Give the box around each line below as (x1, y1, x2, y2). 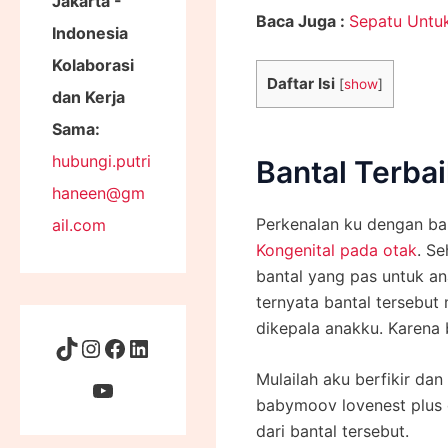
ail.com (52, 214, 106, 235)
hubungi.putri (52, 150, 151, 171)
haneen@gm (52, 182, 145, 203)
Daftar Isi (266, 73, 335, 93)
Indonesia (52, 22, 128, 43)
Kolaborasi (52, 54, 134, 75)
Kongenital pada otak (255, 239, 417, 260)
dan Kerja (52, 86, 125, 107)
